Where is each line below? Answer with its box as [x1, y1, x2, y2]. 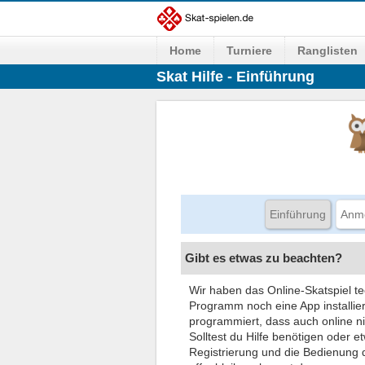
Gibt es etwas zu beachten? [185, 251, 342, 265]
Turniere [226, 44, 272, 57]
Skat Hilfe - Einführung [156, 68, 314, 85]
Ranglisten [297, 44, 358, 57]
